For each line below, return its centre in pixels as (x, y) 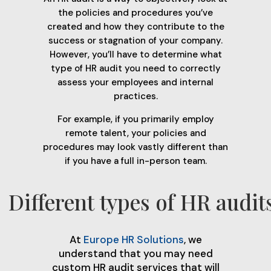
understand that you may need (135, 254)
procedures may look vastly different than (135, 147)
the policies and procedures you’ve (135, 13)
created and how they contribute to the (135, 27)
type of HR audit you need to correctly (135, 69)
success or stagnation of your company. (135, 41)
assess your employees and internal (135, 83)
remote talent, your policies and (135, 133)
